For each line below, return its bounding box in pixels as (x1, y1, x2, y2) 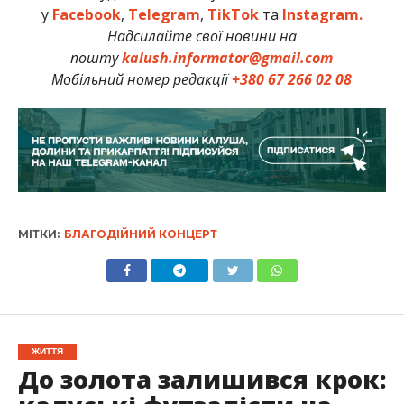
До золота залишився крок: (17, 363, 386, 397)
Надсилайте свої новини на (106, 25, 297, 46)
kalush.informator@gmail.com (122, 47, 334, 68)
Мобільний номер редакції (51, 69, 233, 89)
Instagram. (281, 4, 363, 24)
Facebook (51, 4, 121, 24)
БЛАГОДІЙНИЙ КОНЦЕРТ (63, 227, 217, 242)
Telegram (127, 4, 200, 24)
